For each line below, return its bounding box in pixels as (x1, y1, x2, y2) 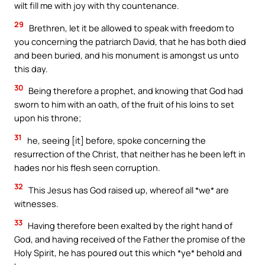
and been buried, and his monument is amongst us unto (14, 49, 239, 61)
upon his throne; (14, 112, 81, 124)
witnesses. (14, 197, 59, 209)
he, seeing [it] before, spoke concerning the (25, 134, 206, 146)
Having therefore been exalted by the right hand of (26, 219, 232, 232)
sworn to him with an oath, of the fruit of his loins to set (14, 98, 234, 111)
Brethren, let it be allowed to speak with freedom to (27, 21, 234, 34)
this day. (14, 62, 48, 75)
